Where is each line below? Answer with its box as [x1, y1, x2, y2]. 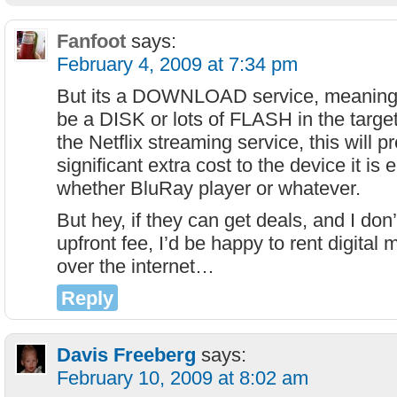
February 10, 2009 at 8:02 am [57, 367, 308, 389]
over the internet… [57, 255, 214, 277]
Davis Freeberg [57, 344, 196, 366]
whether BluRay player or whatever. [57, 177, 361, 199]
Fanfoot [57, 30, 126, 52]
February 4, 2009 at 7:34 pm [57, 53, 298, 75]
